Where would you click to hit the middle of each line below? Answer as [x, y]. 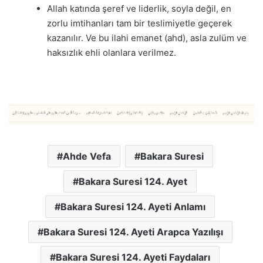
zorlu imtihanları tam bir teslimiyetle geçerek [139, 23]
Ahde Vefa [87, 156]
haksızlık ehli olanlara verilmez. [112, 52]
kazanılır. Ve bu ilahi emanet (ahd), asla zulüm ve [147, 38]
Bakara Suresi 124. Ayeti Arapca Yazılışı [133, 232]
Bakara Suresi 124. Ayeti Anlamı [133, 206]
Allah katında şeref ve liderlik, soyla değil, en [139, 8]
